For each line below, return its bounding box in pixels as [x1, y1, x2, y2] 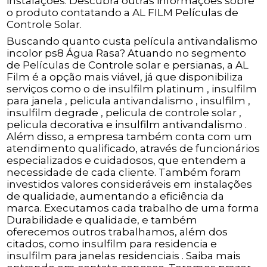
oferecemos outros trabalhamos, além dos [7, 226, 228, 238]
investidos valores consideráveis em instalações [7, 178, 253, 191]
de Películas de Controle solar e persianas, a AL [7, 59, 249, 72]
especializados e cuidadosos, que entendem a [7, 154, 247, 167]
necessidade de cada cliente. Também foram [7, 166, 242, 179]
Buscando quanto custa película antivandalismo [7, 35, 258, 48]
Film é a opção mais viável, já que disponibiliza [7, 71, 244, 83]
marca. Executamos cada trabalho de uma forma [7, 202, 260, 215]
